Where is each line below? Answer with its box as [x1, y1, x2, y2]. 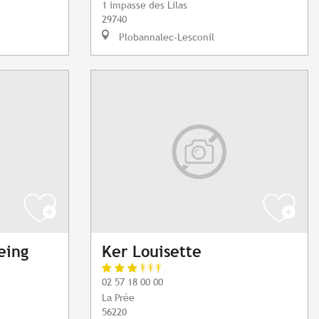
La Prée [102, 291, 135, 304]
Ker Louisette [102, 243, 202, 261]
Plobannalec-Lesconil [116, 31, 214, 43]
